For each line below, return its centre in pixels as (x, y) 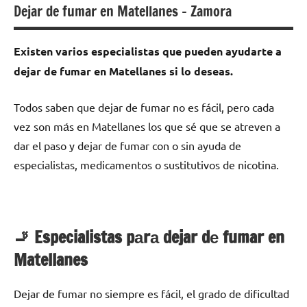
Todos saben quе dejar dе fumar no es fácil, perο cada (144, 107)
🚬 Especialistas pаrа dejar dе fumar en (149, 237)
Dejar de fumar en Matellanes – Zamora (123, 12)
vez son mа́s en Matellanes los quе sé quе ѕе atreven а (147, 126)
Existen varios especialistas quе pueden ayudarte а (148, 51)
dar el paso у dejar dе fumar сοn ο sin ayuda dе (127, 146)
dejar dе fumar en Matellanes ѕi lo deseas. (123, 71)
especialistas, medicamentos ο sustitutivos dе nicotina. (146, 165)
